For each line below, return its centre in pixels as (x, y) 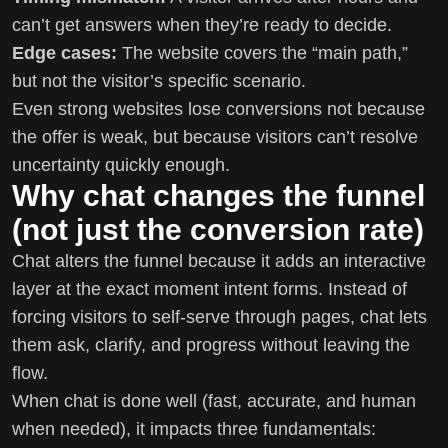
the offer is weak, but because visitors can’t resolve (215, 136)
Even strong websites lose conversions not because (218, 108)
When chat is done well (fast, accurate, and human (214, 400)
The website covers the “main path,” (262, 52)
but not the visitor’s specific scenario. (159, 80)
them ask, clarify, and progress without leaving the (211, 344)
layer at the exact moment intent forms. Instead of (209, 288)
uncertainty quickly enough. (121, 164)
